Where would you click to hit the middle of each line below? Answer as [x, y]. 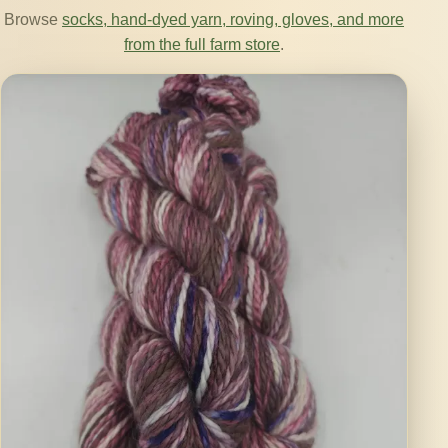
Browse [33, 19]
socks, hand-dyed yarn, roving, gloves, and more [233, 19]
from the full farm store [202, 44]
